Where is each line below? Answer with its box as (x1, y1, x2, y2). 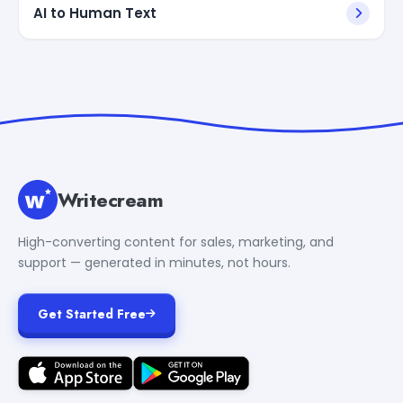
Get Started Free (38, 304, 146, 323)
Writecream (58, 184, 164, 214)
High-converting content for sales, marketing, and (18, 232, 334, 251)
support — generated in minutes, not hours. (18, 253, 291, 272)
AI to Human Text (33, 3, 157, 22)
